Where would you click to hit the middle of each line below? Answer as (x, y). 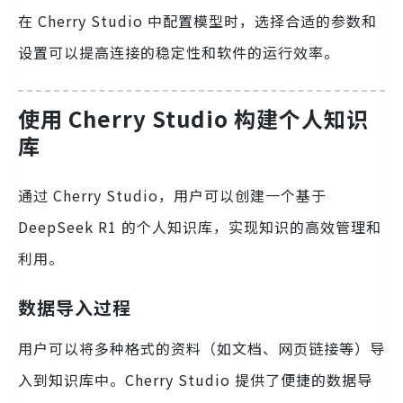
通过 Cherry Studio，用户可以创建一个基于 (172, 195)
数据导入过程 (75, 307)
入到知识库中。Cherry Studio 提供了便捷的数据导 (195, 379)
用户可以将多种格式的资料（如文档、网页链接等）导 (201, 348)
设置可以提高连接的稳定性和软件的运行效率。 (179, 52)
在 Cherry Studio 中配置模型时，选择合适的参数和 (197, 20)
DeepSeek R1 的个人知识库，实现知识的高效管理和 (200, 226)
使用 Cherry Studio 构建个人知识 (193, 118)
